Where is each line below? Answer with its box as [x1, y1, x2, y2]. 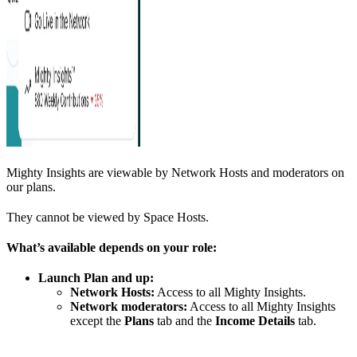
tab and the [154, 314, 215, 328]
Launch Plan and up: [38, 271, 154, 285]
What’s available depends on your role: [6, 241, 217, 255]
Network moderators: [70, 300, 187, 314]
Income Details [215, 314, 295, 328]
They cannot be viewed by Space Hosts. [6, 210, 209, 225]
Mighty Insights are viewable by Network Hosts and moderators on [6, 166, 344, 180]
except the [70, 314, 124, 328]
